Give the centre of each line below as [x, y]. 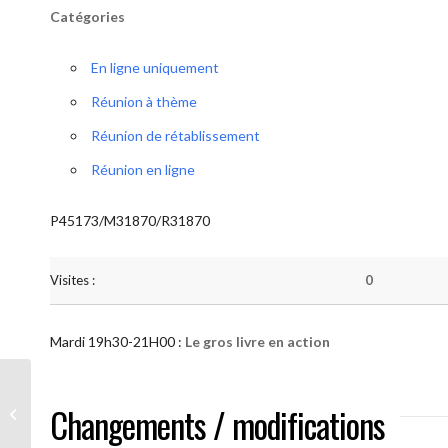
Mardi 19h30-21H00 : [117, 341]
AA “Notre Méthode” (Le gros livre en [142, 403]
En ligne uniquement [155, 67]
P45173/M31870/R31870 [130, 220]
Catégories [87, 16]
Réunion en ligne [143, 169]
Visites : [72, 280]
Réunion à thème [144, 101]
